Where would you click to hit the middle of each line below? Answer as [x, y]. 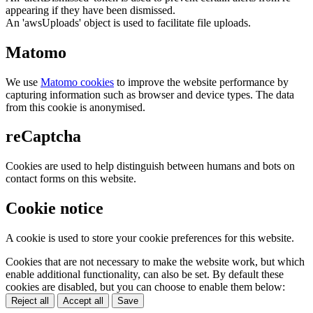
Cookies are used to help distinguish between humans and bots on [150, 166]
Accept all [83, 301]
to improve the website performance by [201, 82]
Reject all [30, 301]
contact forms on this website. [71, 179]
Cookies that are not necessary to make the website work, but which [155, 262]
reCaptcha [43, 137]
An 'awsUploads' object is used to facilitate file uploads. [128, 22]
